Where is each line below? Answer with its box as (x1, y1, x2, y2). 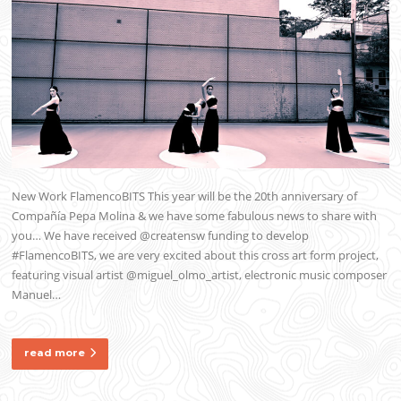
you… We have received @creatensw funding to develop (12, 227, 310, 244)
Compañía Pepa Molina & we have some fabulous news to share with (12, 208, 378, 225)
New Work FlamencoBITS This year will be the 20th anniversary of (12, 188, 358, 205)
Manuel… (12, 286, 62, 303)
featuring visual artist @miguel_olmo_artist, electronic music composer (12, 267, 388, 284)
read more (24, 346, 86, 360)
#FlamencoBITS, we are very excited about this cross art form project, (12, 247, 380, 264)
